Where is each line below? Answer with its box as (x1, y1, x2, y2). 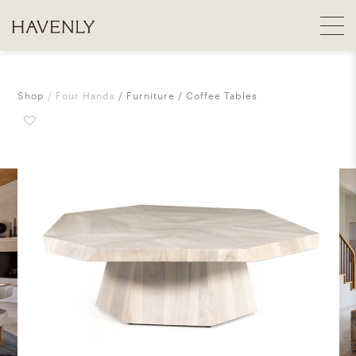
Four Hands (56, 90, 116, 101)
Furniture (126, 90, 176, 101)
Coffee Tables (186, 90, 258, 101)
